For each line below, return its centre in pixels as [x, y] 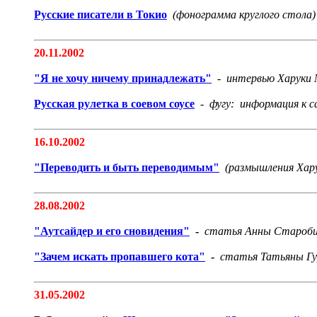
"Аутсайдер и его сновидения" [112, 231]
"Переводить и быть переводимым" [127, 167]
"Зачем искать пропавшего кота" [120, 257]
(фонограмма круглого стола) [244, 15]
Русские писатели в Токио [100, 15]
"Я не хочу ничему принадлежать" [123, 78]
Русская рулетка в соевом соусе [114, 104]
